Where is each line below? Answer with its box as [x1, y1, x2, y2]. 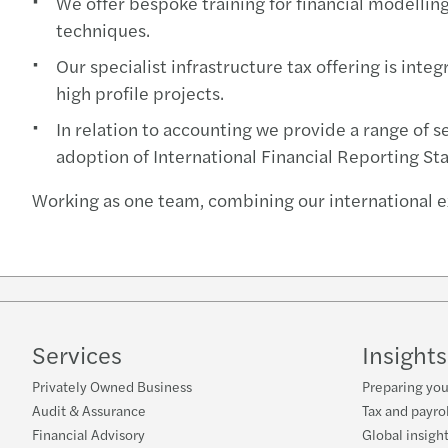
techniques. [56, 17, 150, 42]
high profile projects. [56, 80, 224, 105]
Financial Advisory [32, 424, 145, 445]
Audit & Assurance [32, 400, 146, 421]
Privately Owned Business [32, 376, 192, 397]
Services [32, 337, 122, 372]
